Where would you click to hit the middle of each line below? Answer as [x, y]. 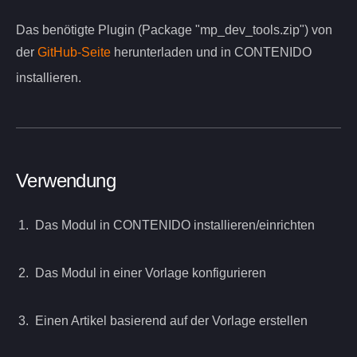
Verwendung [66, 181]
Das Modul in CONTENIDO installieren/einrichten [175, 226]
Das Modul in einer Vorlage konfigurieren [151, 273]
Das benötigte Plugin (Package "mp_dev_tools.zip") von [174, 30]
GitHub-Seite [74, 53]
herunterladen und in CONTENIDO [211, 53]
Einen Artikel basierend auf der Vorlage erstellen [171, 321]
